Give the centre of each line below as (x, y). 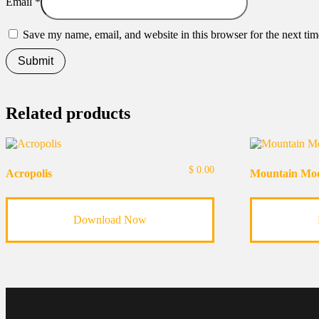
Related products (68, 113)
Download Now (110, 219)
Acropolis (29, 173)
